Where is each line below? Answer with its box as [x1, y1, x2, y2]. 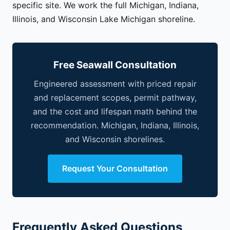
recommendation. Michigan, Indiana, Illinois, [31, 120, 199, 131]
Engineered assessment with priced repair [33, 79, 197, 89]
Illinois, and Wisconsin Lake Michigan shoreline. [12, 13, 195, 24]
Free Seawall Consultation [53, 59, 177, 71]
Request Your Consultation [62, 163, 168, 174]
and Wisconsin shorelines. [65, 134, 165, 145]
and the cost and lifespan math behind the [33, 106, 197, 117]
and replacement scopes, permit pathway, [33, 92, 197, 103]
